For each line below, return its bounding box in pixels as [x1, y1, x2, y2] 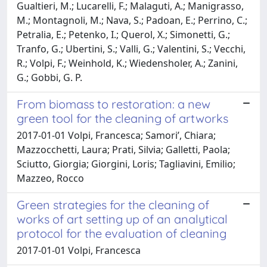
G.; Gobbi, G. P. [17, 70, 82, 84]
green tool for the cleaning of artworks [17, 110, 228, 126]
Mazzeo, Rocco [17, 171, 84, 185]
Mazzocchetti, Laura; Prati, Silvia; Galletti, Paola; [17, 142, 230, 156]
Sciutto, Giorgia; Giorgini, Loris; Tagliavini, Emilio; [17, 157, 235, 170]
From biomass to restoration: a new [17, 96, 210, 111]
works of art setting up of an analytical [17, 211, 228, 226]
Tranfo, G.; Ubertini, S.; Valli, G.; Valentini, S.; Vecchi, [17, 42, 246, 55]
